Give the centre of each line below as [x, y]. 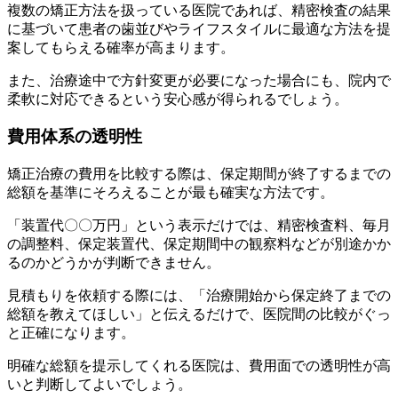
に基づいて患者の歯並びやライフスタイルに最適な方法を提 [199, 28]
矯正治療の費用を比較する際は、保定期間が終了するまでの [199, 174]
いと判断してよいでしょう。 [99, 385]
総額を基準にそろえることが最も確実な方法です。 [171, 193]
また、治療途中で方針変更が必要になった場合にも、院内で [199, 80]
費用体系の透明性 [75, 137]
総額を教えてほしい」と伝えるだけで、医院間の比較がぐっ [199, 314]
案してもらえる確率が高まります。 [121, 47]
